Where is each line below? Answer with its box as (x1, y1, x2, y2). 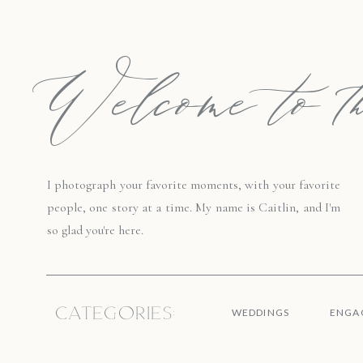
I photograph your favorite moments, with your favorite (47, 177, 340, 193)
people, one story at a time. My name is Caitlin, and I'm (47, 199, 340, 216)
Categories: (55, 304, 177, 324)
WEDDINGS (231, 306, 290, 318)
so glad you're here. (47, 222, 143, 238)
